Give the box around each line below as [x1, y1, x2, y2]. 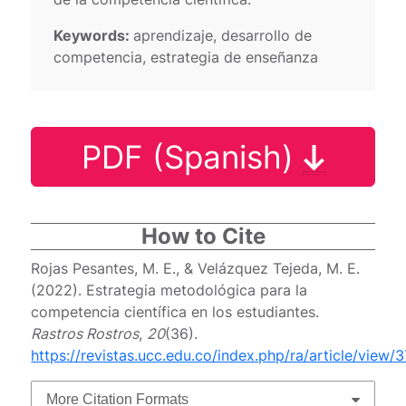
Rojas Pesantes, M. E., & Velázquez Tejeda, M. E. [31, 258, 361, 277]
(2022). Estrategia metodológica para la [31, 280, 308, 299]
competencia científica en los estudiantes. [31, 302, 320, 321]
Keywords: [53, 25, 134, 44]
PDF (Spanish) [81, 137, 303, 176]
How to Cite [140, 222, 266, 249]
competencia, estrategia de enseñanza [53, 47, 319, 66]
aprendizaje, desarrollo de [133, 25, 313, 44]
